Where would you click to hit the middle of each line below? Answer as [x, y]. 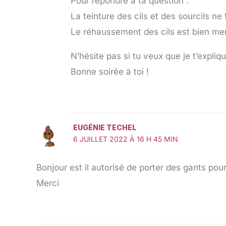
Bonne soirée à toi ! [110, 71]
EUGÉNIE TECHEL [104, 127]
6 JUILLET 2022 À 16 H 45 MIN [125, 139]
